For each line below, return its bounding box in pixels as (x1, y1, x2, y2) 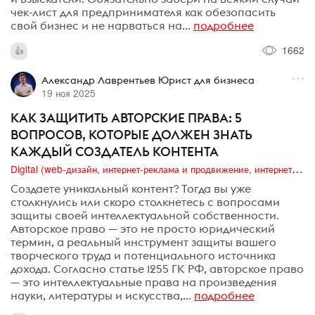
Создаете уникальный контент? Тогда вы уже (11, 181, 251, 196)
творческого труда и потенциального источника (11, 248, 276, 263)
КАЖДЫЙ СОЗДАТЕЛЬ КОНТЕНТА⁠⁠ (11, 143, 219, 160)
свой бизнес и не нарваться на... (11, 18, 191, 32)
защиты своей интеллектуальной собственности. (11, 208, 279, 223)
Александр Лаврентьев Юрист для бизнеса (41, 73, 255, 86)
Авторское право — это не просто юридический (11, 221, 275, 236)
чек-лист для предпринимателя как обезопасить (11, 4, 276, 19)
